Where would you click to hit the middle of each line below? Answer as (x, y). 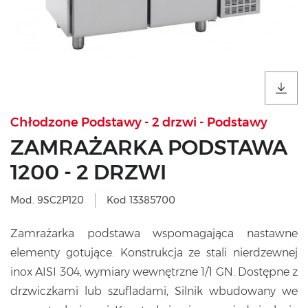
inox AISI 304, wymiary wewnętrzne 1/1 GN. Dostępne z (154, 272)
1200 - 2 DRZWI (88, 173)
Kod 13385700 (141, 200)
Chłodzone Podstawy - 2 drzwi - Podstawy (139, 123)
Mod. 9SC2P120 (47, 200)
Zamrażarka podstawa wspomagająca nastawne (154, 234)
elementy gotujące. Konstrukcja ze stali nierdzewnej (154, 253)
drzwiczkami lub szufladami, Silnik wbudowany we (154, 291)
